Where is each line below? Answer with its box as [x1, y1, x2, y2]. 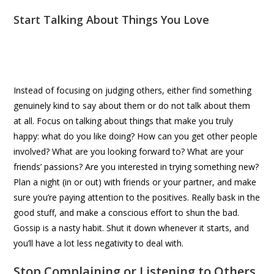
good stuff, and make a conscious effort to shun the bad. [13, 207, 240, 219]
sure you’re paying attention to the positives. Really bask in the [13, 191, 261, 204]
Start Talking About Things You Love [13, 12, 210, 28]
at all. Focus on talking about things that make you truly [13, 115, 234, 127]
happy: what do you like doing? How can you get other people [13, 130, 258, 143]
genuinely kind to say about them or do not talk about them [13, 100, 251, 112]
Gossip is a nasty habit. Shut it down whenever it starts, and [13, 222, 250, 234]
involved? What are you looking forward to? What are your [13, 146, 244, 158]
